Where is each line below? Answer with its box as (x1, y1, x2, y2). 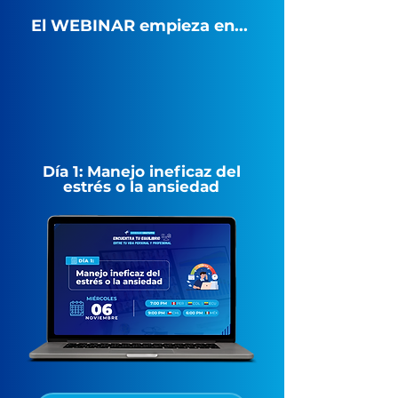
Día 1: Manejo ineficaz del (42, 162, 241, 180)
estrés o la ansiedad (63, 177, 219, 195)
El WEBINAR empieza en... (31, 16, 248, 36)
